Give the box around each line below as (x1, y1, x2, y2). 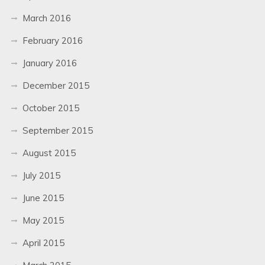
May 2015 (22, 214, 64, 226)
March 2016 (22, 12, 71, 24)
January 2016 (22, 57, 77, 69)
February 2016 (22, 34, 83, 46)
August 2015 (22, 147, 76, 159)
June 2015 (22, 192, 64, 203)
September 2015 (22, 124, 93, 136)
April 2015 (22, 237, 64, 248)
